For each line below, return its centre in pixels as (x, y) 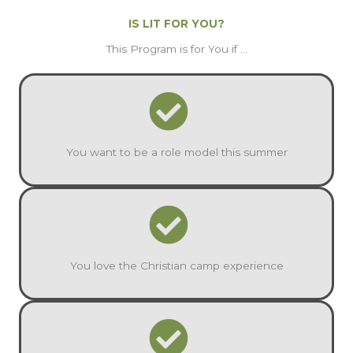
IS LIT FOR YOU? (176, 23)
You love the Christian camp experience (176, 265)
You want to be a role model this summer (176, 152)
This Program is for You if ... (176, 48)
